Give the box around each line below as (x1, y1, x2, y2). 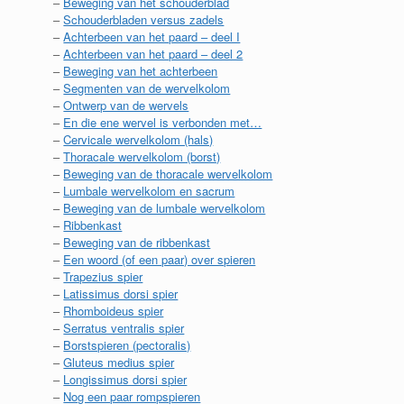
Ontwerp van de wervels (63, 96, 189, 114)
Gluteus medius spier (63, 353, 175, 371)
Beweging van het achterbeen (63, 61, 218, 79)
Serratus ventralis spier (63, 318, 185, 336)
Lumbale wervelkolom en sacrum (63, 181, 235, 199)
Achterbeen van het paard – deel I (63, 27, 241, 45)
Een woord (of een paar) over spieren (63, 250, 256, 268)
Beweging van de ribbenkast (63, 233, 211, 251)
